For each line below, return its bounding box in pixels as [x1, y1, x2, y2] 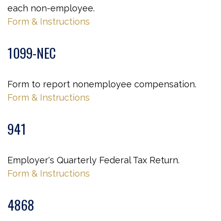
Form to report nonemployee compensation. [7, 79, 196, 89]
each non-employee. [7, 3, 95, 13]
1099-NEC [7, 43, 56, 63]
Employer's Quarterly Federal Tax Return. [7, 155, 180, 165]
